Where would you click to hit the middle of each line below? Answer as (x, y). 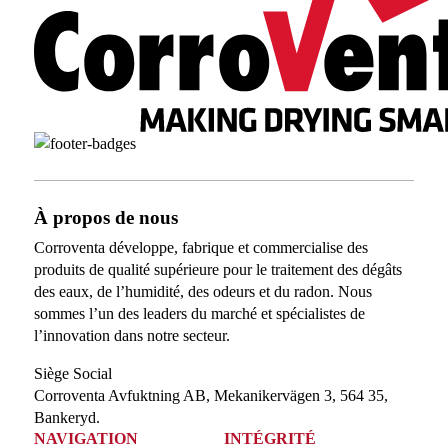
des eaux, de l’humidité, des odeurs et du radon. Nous (202, 291)
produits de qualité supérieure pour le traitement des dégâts (217, 269)
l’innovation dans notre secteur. (133, 335)
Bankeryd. (66, 418)
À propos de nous (105, 217)
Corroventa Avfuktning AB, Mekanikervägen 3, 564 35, (210, 396)
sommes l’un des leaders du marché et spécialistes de (199, 313)
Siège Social (72, 374)
